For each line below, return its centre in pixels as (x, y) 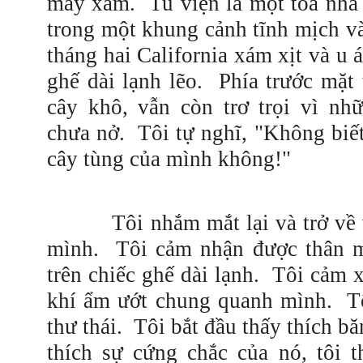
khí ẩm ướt (101, 301)
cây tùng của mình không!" (169, 159)
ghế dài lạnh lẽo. (133, 81)
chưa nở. (86, 133)
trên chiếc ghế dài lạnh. (153, 275)
